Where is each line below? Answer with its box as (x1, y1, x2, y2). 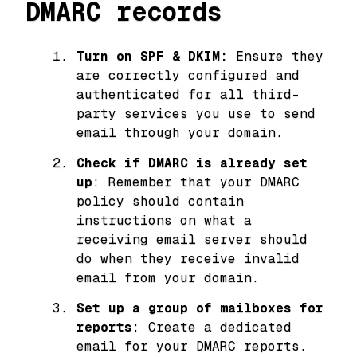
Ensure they (228, 47, 324, 65)
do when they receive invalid (76, 249, 300, 267)
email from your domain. (76, 269, 260, 286)
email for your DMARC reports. (76, 337, 308, 355)
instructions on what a (76, 211, 252, 229)
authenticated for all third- (76, 85, 300, 103)
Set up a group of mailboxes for (76, 299, 324, 316)
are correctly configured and (76, 66, 300, 84)
